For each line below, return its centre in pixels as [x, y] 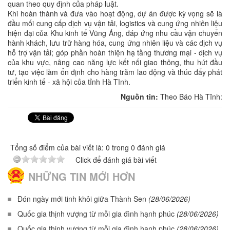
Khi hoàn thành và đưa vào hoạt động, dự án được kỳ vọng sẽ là [115, 13]
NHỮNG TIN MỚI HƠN [82, 176]
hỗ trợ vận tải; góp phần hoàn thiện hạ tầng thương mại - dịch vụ [115, 52]
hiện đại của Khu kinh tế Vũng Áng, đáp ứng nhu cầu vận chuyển [115, 33]
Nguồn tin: [140, 96]
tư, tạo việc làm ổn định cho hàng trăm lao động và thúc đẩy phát [115, 72]
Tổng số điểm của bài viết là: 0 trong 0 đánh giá [88, 147]
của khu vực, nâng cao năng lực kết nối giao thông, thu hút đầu [115, 62]
